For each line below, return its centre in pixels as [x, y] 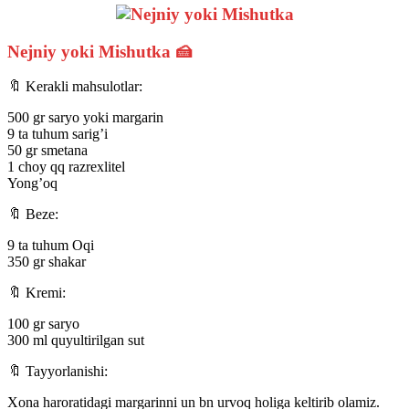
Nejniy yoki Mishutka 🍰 [100, 51]
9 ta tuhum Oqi [51, 246]
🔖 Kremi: [37, 293]
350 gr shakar [47, 262]
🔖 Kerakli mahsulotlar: [75, 87]
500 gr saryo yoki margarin [85, 118]
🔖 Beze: [33, 215]
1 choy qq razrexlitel [66, 167]
